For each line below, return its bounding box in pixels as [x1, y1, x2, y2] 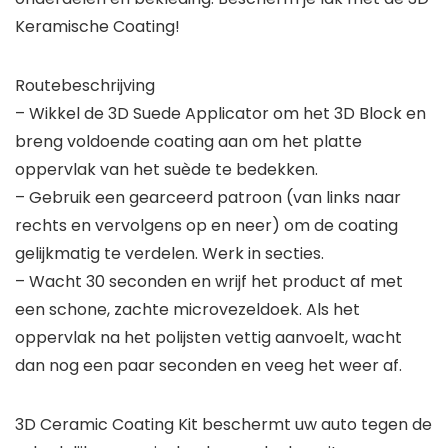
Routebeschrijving [15, 74, 155, 97]
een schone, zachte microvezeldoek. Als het [15, 298, 360, 321]
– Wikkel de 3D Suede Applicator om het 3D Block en [15, 102, 426, 125]
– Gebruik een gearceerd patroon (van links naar [15, 186, 401, 209]
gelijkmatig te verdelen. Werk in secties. [15, 242, 324, 265]
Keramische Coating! [15, 15, 180, 38]
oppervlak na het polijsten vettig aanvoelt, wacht [15, 326, 402, 349]
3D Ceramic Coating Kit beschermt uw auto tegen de [15, 413, 432, 436]
